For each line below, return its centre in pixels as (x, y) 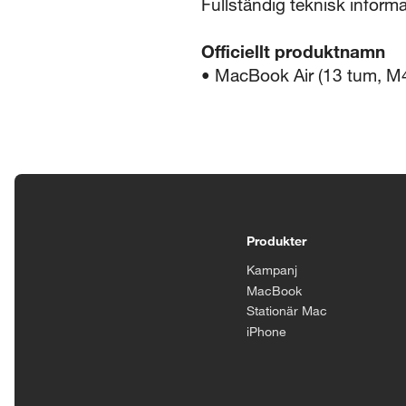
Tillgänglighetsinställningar (140, 219)
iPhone (266, 331)
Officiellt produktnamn (293, 51)
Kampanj (272, 270)
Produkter (276, 240)
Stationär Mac (287, 311)
